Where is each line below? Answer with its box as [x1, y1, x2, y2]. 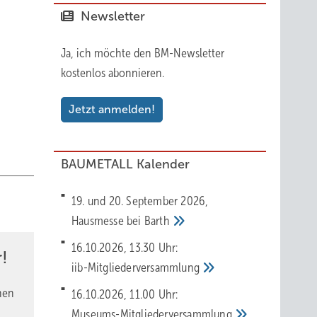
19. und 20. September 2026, [71, 194, 209, 208]
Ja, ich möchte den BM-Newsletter [61, 46, 224, 60]
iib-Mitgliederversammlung [71, 260, 203, 275]
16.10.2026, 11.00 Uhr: [71, 287, 178, 301]
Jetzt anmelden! [69, 103, 155, 115]
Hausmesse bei [71, 214, 144, 228]
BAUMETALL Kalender [61, 157, 190, 171]
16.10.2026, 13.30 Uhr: [71, 241, 178, 255]
